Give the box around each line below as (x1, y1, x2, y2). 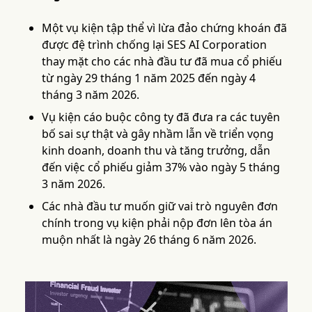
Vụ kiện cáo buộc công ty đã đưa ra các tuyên (41, 109, 280, 125)
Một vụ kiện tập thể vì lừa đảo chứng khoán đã (41, 20, 287, 36)
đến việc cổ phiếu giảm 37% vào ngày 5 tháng (41, 159, 280, 175)
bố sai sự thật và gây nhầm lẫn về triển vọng (41, 126, 274, 141)
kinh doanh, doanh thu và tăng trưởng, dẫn (41, 143, 270, 158)
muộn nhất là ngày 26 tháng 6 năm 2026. (41, 232, 256, 247)
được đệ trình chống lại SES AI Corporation (41, 37, 267, 52)
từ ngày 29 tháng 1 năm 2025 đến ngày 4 (41, 70, 256, 86)
